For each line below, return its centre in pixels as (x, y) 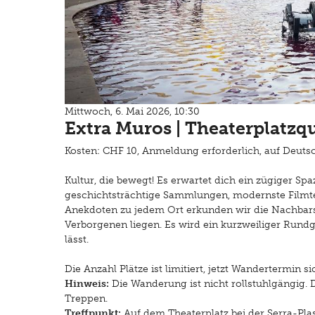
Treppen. (86, 299)
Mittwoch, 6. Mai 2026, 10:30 (132, 112)
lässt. (77, 240)
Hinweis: (88, 284)
